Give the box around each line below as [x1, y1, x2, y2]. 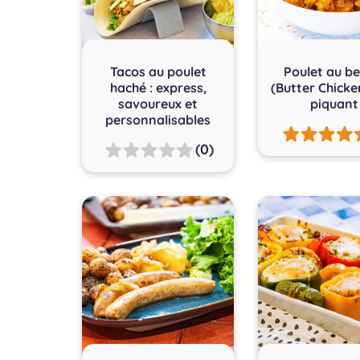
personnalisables [105, 111, 211, 128]
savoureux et [118, 95, 198, 112]
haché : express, [109, 79, 207, 96]
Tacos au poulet [109, 63, 207, 80]
